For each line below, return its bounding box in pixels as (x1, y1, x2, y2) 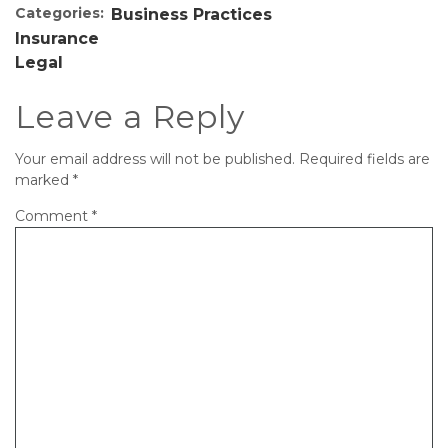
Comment (15, 207, 92, 225)
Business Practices (111, 5, 272, 24)
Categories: (15, 4, 104, 22)
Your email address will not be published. (15, 150, 295, 168)
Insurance (15, 29, 99, 48)
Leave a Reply (15, 97, 245, 136)
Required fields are (299, 150, 430, 168)
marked (15, 171, 73, 189)
